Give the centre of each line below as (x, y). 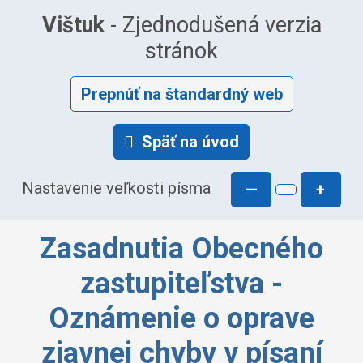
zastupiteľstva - (181, 284)
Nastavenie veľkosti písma (117, 188)
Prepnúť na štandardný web (181, 94)
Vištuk (73, 25)
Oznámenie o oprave (181, 318)
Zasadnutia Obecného (181, 249)
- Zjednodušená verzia (213, 25)
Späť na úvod (190, 142)
